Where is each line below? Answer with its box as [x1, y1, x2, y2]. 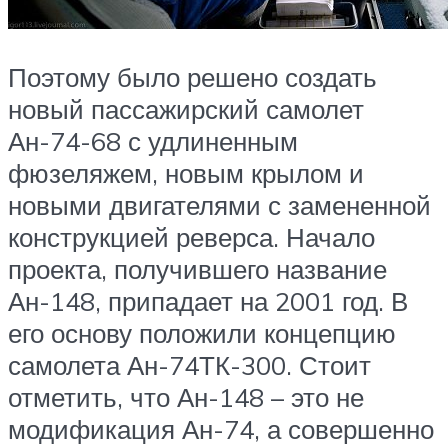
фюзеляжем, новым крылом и [8, 156, 364, 189]
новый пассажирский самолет [8, 92, 364, 125]
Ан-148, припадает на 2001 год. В [8, 284, 408, 317]
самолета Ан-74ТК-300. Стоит [8, 348, 371, 381]
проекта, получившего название [8, 252, 387, 285]
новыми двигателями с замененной [8, 188, 431, 221]
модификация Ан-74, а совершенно [8, 412, 434, 445]
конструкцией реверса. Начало [8, 220, 375, 253]
